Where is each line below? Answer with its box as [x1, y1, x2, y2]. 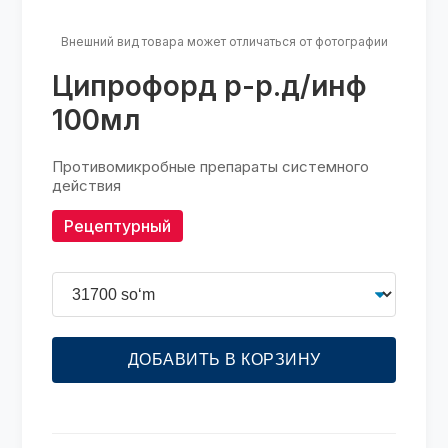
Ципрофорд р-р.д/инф [52, 69, 368, 104]
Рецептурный [64, 216, 172, 237]
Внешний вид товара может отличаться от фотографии [60, 34, 388, 50]
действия [52, 176, 122, 196]
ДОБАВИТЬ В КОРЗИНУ [127, 351, 321, 369]
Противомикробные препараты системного [52, 157, 370, 177]
